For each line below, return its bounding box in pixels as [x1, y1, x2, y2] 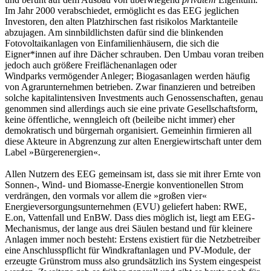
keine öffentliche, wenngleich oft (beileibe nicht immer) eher [5, 114, 235, 125]
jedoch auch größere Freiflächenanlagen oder [5, 60, 177, 71]
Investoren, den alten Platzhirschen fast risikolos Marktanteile [5, 16, 238, 27]
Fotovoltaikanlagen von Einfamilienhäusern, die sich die [5, 38, 219, 49]
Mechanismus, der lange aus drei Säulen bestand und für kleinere [5, 223, 252, 234]
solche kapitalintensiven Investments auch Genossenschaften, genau [5, 93, 263, 103]
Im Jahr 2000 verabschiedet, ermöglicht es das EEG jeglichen [5, 5, 239, 16]
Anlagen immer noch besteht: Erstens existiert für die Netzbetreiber [5, 234, 260, 245]
